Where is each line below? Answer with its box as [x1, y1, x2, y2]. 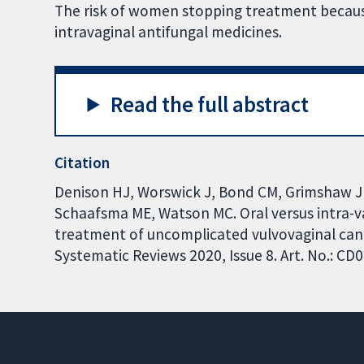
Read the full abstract [110, 90, 310, 118]
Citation [54, 153, 110, 173]
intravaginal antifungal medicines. [54, 22, 283, 42]
